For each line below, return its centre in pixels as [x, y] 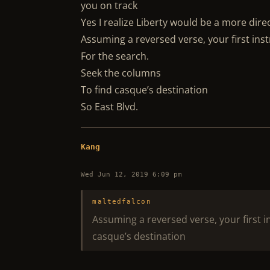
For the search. [115, 56]
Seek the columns [121, 73]
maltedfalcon [122, 202]
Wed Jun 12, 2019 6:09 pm [132, 174]
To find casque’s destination [145, 90]
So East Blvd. [110, 107]
